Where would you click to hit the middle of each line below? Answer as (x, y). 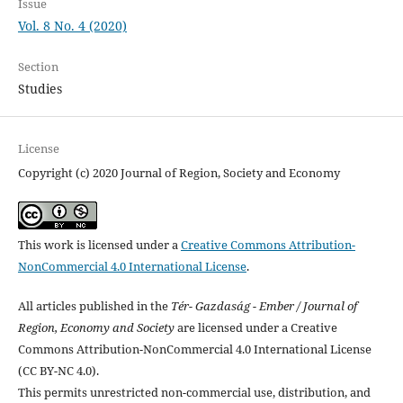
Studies (40, 89)
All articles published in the (94, 306)
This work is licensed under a (99, 245)
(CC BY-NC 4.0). (58, 371)
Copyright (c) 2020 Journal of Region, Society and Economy (179, 173)
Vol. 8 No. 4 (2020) (72, 26)
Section (38, 67)
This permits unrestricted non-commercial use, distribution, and (194, 393)
